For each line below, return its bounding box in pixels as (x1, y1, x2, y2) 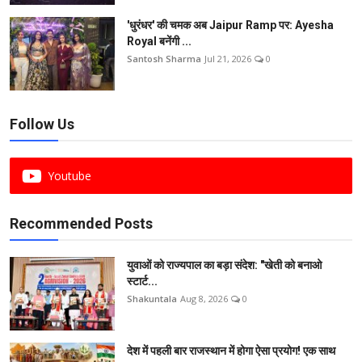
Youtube (48, 167, 91, 183)
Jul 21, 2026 (204, 52, 251, 65)
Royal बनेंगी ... (127, 34, 192, 48)
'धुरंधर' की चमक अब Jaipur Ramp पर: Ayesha (127, 18, 334, 32)
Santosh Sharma (127, 52, 201, 65)
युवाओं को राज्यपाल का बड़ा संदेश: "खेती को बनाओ (127, 258, 322, 271)
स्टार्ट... (127, 274, 158, 288)
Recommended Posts (10, 214, 153, 232)
